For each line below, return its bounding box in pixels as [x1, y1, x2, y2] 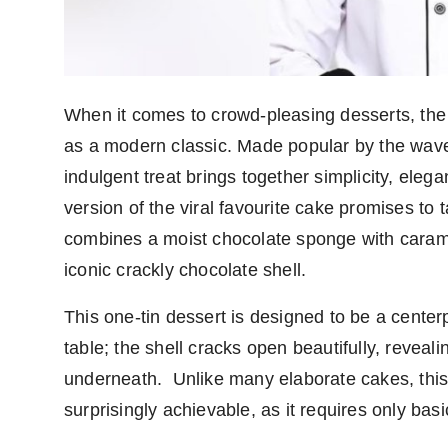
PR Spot [15, 7, 76, 27]
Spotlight [15, 105, 84, 125]
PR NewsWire [15, 56, 115, 76]
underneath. [64, 369, 163, 390]
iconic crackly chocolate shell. [64, 260, 312, 281]
